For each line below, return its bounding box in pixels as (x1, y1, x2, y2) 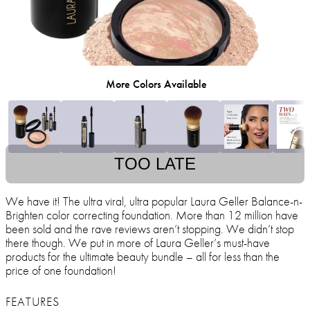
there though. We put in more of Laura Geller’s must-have (6, 235, 270, 251)
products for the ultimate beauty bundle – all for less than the (6, 248, 280, 265)
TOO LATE (114, 154, 196, 174)
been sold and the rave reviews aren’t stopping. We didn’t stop (6, 221, 294, 237)
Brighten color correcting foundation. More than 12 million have (6, 207, 298, 224)
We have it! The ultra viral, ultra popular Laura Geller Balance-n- (6, 193, 302, 210)
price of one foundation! (6, 262, 116, 279)
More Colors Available (106, 77, 207, 91)
